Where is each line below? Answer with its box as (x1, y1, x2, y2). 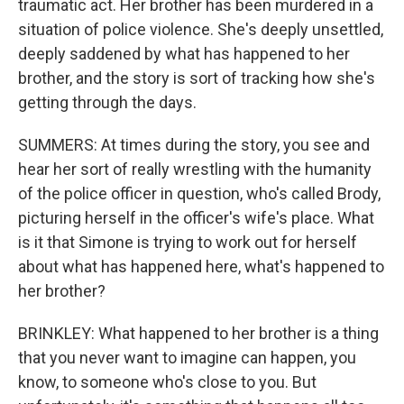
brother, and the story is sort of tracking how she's (18, 69, 375, 87)
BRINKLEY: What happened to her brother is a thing (18, 324, 379, 343)
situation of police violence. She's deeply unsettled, (18, 20, 383, 39)
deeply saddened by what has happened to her (18, 44, 350, 63)
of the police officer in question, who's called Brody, (18, 184, 381, 203)
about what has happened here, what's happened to (18, 257, 384, 276)
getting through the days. (18, 93, 197, 112)
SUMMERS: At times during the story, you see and (18, 135, 370, 154)
